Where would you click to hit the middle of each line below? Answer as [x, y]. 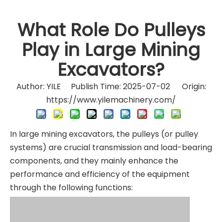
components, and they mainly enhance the [94, 161]
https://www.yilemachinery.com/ [111, 100]
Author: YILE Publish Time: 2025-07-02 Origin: [111, 86]
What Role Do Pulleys [111, 30]
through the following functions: [71, 188]
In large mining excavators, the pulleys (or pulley [104, 134]
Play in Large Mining [111, 50]
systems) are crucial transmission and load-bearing [111, 147]
